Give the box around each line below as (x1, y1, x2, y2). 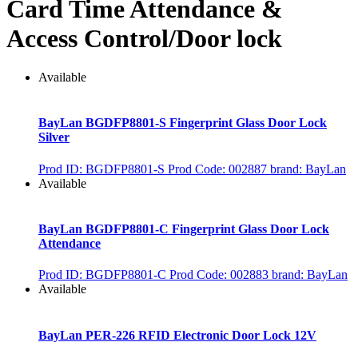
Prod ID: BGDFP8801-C (38, 268, 166, 282)
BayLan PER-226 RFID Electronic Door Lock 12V (38, 328, 316, 342)
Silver (38, 130, 70, 145)
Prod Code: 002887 (168, 161, 267, 176)
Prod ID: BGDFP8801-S (38, 161, 165, 176)
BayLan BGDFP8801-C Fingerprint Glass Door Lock (38, 222, 329, 236)
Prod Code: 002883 (169, 268, 268, 282)
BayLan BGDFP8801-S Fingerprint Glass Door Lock (38, 116, 327, 130)
